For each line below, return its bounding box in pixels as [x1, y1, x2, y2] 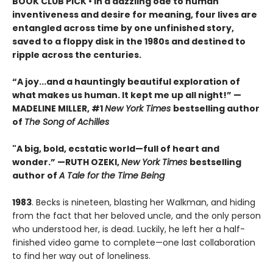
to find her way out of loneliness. [12, 250, 151, 262]
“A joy [12, 76, 39, 88]
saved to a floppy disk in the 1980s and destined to [12, 35, 246, 48]
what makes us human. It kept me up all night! [12, 89, 227, 101]
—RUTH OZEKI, [57, 156, 121, 168]
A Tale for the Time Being [59, 169, 165, 182]
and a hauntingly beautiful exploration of [46, 76, 240, 88]
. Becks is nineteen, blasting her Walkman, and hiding [32, 196, 255, 208]
